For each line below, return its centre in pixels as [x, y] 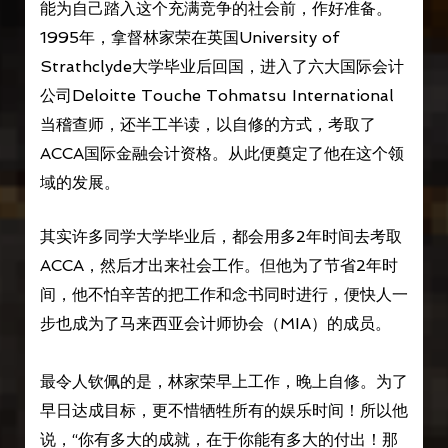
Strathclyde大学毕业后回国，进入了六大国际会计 [221, 66]
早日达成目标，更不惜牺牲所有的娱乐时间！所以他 [223, 411]
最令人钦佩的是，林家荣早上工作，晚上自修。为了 [223, 382]
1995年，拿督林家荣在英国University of [189, 37]
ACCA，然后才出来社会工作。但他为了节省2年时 [218, 266]
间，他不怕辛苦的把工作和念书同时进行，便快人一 [223, 295]
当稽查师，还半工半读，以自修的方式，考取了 [207, 124]
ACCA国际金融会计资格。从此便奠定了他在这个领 [221, 153]
